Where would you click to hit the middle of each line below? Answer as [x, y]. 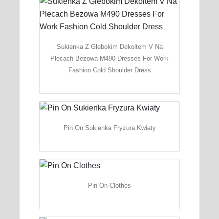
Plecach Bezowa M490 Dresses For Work [109, 58]
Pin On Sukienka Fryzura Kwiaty [109, 128]
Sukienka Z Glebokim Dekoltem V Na [109, 46]
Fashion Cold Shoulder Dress [109, 70]
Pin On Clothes [109, 185]
